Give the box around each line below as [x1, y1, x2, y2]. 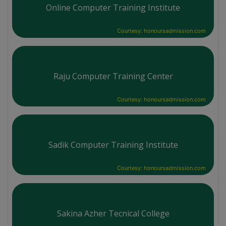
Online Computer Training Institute [46, 2, 180, 13]
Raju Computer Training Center [53, 70, 173, 82]
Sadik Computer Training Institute [48, 139, 178, 150]
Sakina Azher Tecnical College [56, 207, 169, 219]
